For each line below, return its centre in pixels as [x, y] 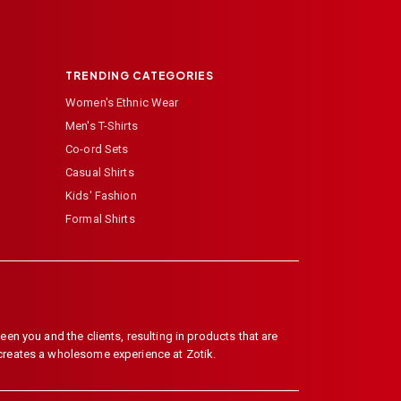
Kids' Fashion [101, 196]
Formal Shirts [100, 219]
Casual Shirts [100, 173]
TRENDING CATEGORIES [140, 76]
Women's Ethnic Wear [122, 103]
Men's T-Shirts [102, 126]
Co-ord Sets [97, 149]
